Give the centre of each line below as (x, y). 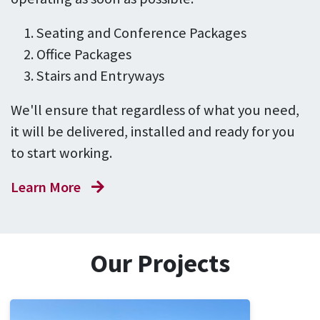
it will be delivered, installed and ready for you (153, 131)
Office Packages (84, 54)
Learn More (46, 187)
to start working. (63, 152)
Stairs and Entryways (100, 75)
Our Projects (160, 263)
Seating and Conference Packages (141, 32)
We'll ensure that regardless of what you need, (155, 110)
